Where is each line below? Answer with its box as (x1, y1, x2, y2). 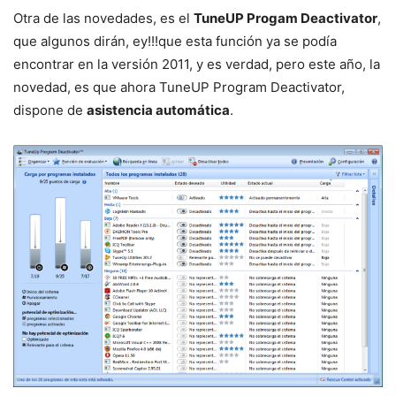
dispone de (13, 102, 87, 119)
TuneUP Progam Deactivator (194, 10, 377, 27)
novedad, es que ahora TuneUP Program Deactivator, (13, 79, 345, 96)
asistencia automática (87, 102, 230, 119)
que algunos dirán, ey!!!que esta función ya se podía (13, 33, 337, 50)
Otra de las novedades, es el (13, 10, 194, 27)
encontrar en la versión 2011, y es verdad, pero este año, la (13, 56, 380, 73)
